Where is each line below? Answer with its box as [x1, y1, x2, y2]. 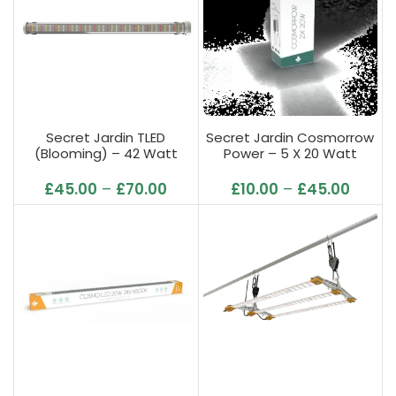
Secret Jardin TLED [46, 127, 166, 147]
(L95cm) [78, 159, 134, 179]
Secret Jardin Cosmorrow [206, 127, 375, 147]
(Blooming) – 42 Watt [34, 143, 178, 163]
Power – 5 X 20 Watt [223, 143, 357, 163]
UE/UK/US [259, 159, 321, 179]
